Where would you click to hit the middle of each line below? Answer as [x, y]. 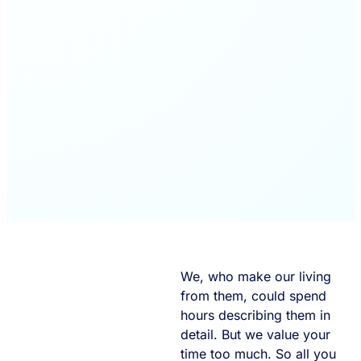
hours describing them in [255, 315]
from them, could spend [253, 295]
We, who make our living [256, 276]
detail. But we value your [255, 334]
